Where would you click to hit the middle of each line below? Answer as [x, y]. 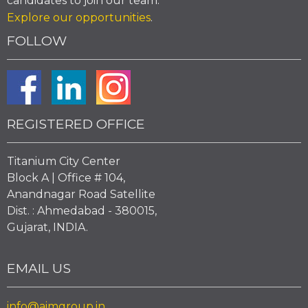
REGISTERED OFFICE [76, 124]
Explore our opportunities [79, 18]
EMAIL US [39, 268]
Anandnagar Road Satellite [81, 194]
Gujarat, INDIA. [47, 227]
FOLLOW [37, 41]
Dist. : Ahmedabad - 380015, [82, 211]
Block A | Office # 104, [66, 178]
